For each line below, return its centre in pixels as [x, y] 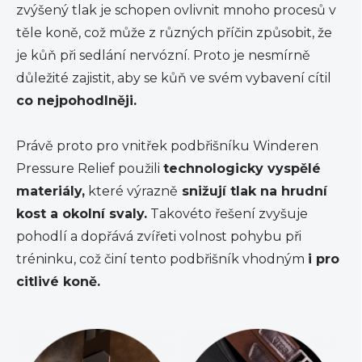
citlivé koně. [60, 281]
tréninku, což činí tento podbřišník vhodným [162, 259]
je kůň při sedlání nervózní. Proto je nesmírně [163, 55]
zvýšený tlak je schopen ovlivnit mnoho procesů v [176, 10]
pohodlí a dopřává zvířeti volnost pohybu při [159, 236]
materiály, [51, 191]
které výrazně [131, 191]
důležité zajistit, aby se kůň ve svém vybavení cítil [174, 78]
